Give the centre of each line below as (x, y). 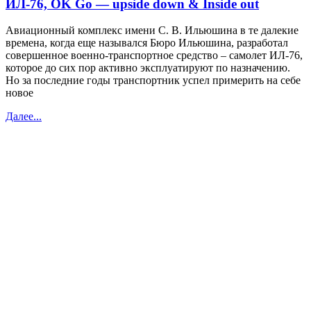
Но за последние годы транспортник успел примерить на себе (153, 81)
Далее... (24, 117)
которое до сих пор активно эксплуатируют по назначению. (148, 68)
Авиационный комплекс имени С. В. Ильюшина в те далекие (152, 31)
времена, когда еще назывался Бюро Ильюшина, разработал (147, 43)
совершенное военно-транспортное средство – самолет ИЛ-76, (154, 56)
